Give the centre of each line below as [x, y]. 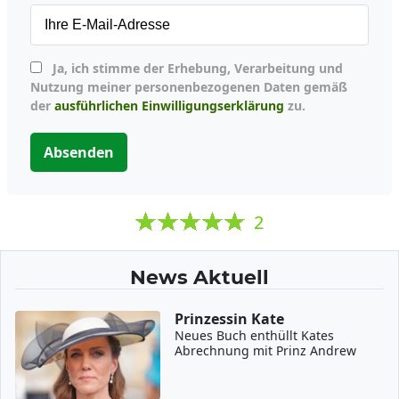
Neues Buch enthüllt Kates [255, 335]
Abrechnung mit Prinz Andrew [266, 350]
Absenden [79, 152]
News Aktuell [199, 277]
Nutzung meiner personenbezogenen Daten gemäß [189, 87]
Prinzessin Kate [230, 319]
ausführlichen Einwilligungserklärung [169, 106]
